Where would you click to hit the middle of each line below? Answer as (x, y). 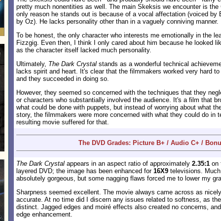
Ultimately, (32, 64)
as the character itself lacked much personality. (84, 50)
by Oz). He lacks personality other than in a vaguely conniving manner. (117, 21)
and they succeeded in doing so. (63, 79)
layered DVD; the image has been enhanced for (85, 171)
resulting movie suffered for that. (63, 122)
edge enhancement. (44, 214)
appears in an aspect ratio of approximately (128, 164)
